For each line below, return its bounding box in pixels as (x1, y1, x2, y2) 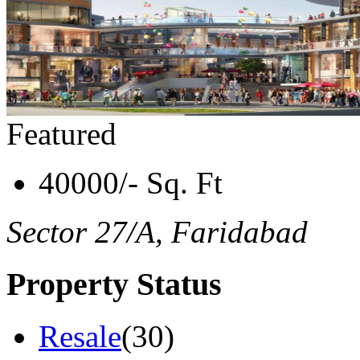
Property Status (6, 265, 222, 302)
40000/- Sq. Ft (39, 166, 223, 201)
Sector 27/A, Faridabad (6, 215, 308, 250)
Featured (6, 117, 117, 152)
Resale (39, 318, 121, 354)
